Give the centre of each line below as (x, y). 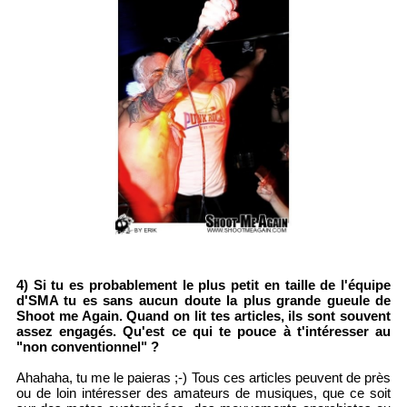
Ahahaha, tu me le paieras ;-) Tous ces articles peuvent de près (203, 378)
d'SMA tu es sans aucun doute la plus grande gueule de (203, 301)
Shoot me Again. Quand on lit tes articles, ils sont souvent (203, 316)
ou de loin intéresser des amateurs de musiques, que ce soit (203, 393)
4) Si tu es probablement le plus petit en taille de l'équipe (203, 285)
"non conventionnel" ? (87, 347)
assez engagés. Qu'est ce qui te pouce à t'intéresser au (203, 332)
